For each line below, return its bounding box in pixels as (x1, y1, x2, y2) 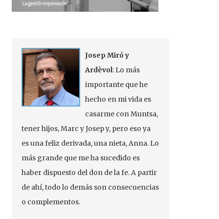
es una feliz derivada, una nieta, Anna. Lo (22, 139, 159, 148)
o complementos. (22, 197, 81, 206)
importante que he (85, 80, 148, 89)
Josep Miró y (85, 51, 130, 60)
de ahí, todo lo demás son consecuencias (22, 183, 159, 192)
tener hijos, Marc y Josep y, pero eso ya (22, 124, 151, 133)
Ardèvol (85, 66, 113, 74)
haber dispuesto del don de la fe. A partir (22, 168, 157, 177)
